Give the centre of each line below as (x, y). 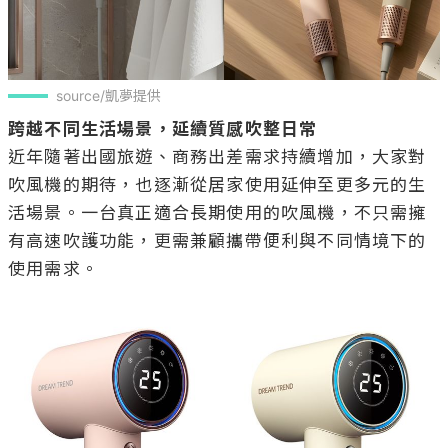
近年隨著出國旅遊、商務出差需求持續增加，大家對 (217, 156)
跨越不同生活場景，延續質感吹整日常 (163, 128)
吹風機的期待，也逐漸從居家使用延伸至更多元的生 (217, 184)
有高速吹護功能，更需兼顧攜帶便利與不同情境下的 (217, 240)
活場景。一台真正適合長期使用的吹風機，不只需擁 (217, 212)
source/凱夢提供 (108, 95)
